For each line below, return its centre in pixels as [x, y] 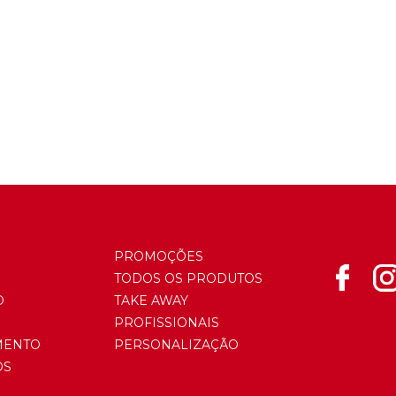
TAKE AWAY [151, 301]
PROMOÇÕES [159, 256]
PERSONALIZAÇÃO [176, 345]
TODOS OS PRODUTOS [188, 278]
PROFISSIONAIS [167, 323]
